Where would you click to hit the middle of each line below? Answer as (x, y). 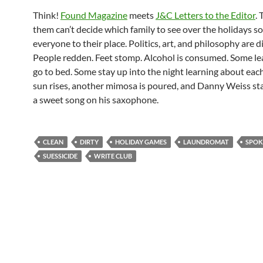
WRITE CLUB (113, 156)
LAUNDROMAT (206, 142)
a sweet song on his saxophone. (96, 100)
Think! (47, 15)
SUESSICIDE (60, 156)
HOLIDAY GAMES (141, 142)
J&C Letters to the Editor (205, 15)
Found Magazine (94, 15)
